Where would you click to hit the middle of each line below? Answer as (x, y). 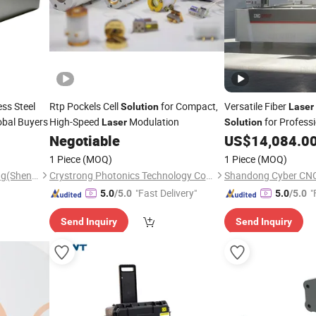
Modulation (153, 122)
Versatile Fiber (256, 106)
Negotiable (84, 141)
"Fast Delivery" (166, 193)
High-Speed (75, 122)
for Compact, (188, 106)
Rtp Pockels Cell (85, 106)
